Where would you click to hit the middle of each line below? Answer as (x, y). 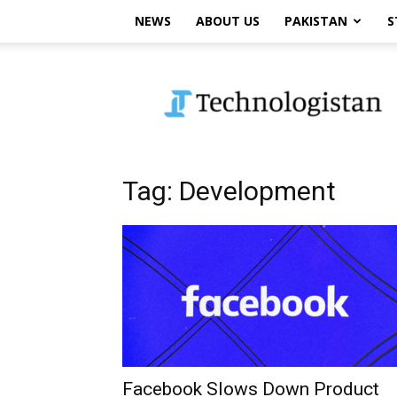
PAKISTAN (316, 21)
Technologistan (212, 72)
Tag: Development (229, 191)
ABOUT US (228, 21)
